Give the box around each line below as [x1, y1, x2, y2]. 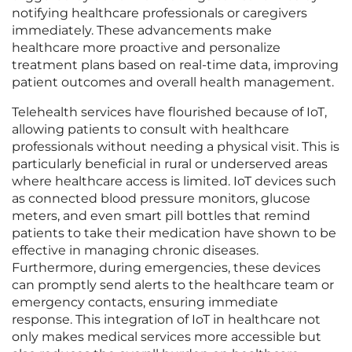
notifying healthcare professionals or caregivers [12, 5, 307, 21]
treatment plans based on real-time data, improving [12, 57, 339, 73]
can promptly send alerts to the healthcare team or [12, 277, 334, 293]
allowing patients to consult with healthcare [12, 122, 289, 137]
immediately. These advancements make [12, 23, 272, 38]
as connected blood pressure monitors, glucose [12, 191, 310, 207]
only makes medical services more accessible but [12, 329, 321, 345]
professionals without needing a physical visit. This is [12, 139, 339, 155]
